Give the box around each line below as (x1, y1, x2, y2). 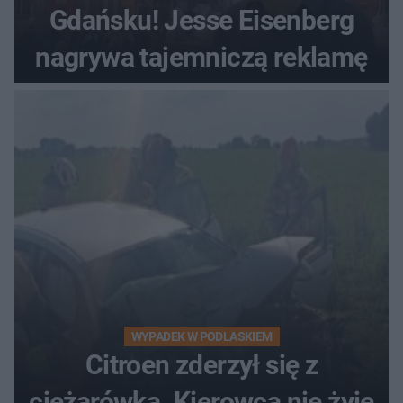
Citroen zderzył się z (85, 349, 318, 381)
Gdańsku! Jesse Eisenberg (49, 4, 354, 37)
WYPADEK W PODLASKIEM (130, 329, 273, 345)
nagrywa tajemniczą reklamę (35, 41, 368, 74)
